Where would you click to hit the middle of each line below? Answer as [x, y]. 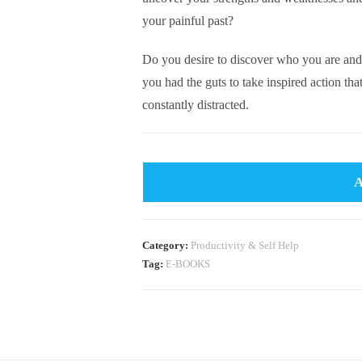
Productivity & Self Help [245, 245]
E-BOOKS [188, 264]
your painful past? [188, 21]
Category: [166, 245]
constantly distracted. [196, 105]
